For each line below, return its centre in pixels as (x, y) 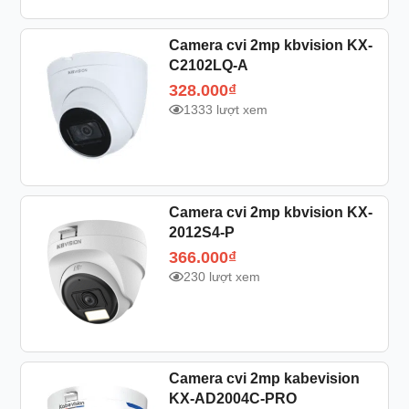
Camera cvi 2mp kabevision (264, 379)
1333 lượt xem (225, 109)
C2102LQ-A (208, 65)
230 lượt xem (221, 276)
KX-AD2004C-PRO (232, 399)
